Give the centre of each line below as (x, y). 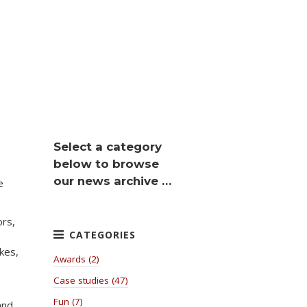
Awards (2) (76, 259)
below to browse (106, 164)
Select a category (108, 147)
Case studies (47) (91, 280)
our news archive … (112, 181)
